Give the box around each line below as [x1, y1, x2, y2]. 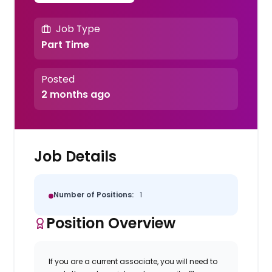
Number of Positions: [53, 189, 134, 200]
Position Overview [46, 212, 176, 233]
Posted [41, 73, 75, 86]
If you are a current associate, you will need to [49, 256, 218, 267]
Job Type [55, 22, 100, 36]
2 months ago [41, 87, 110, 102]
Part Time [41, 37, 89, 52]
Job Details [34, 146, 117, 166]
